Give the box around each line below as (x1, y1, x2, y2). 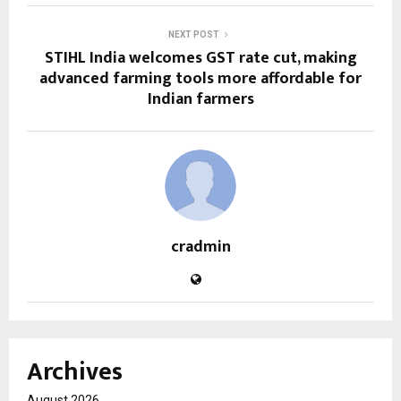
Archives (27, 351, 123, 394)
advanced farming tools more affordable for (39, 65, 362, 93)
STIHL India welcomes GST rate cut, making (44, 45, 357, 73)
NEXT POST (167, 30, 219, 40)
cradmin (170, 234, 231, 261)
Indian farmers (147, 86, 254, 114)
